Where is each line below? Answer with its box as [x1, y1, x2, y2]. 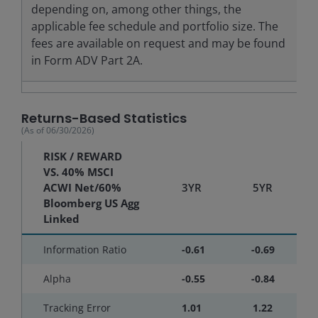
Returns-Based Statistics [21, 109, 187, 127]
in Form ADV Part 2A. [31, 52, 143, 68]
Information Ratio [43, 242, 126, 256]
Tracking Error [43, 300, 111, 314]
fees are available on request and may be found [31, 35, 285, 51]
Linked [43, 211, 79, 226]
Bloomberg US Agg [43, 195, 139, 210]
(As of [21, 124, 46, 136]
